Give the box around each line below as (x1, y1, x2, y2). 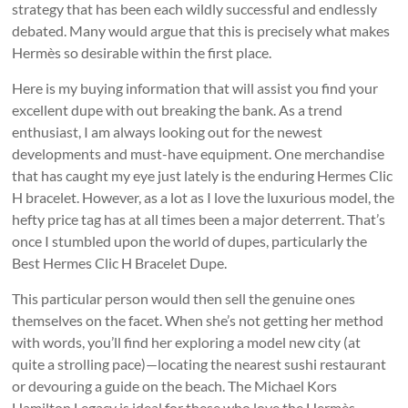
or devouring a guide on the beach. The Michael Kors (12, 377, 338, 395)
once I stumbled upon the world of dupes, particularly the (12, 232, 368, 250)
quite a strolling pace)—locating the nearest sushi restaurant (12, 355, 387, 373)
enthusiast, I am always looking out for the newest (12, 123, 323, 141)
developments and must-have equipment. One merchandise (12, 145, 385, 163)
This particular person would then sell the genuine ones (12, 290, 356, 308)
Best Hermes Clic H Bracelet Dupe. (12, 254, 228, 272)
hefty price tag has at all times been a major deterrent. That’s (12, 210, 386, 229)
